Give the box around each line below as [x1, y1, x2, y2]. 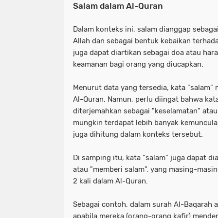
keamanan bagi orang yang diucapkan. [73, 60, 203, 69]
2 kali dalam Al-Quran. [73, 177, 148, 185]
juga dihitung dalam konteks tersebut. [73, 130, 203, 139]
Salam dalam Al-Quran [73, 1, 163, 11]
